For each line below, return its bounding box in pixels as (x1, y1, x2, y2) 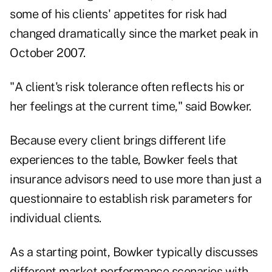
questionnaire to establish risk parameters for (10, 191, 252, 206)
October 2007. (10, 46, 86, 61)
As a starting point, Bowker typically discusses (10, 245, 258, 260)
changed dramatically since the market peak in (10, 26, 258, 41)
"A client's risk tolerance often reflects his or (10, 80, 244, 95)
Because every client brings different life (10, 133, 225, 148)
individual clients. (10, 211, 101, 226)
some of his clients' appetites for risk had (10, 7, 227, 22)
